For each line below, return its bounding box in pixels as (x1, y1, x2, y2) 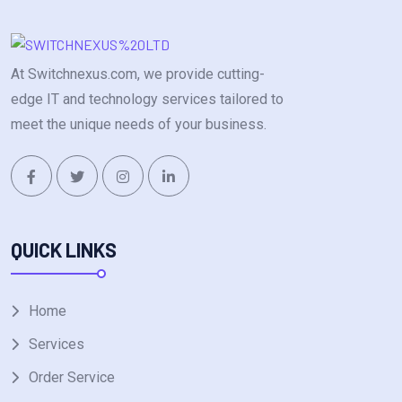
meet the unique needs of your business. (11, 116, 267, 134)
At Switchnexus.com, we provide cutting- (11, 66, 265, 83)
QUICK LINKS (11, 237, 117, 261)
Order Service (29, 368, 115, 386)
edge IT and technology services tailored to (11, 91, 284, 109)
